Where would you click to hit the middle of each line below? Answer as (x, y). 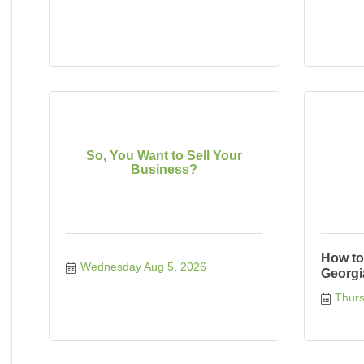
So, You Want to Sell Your (164, 156)
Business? (164, 169)
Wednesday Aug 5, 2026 (143, 266)
